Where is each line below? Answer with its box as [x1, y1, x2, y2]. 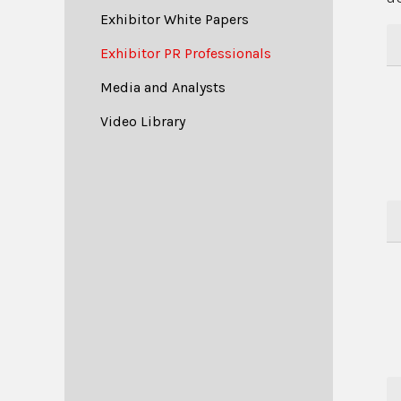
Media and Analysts [100, 79, 226, 96]
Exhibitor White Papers [100, 11, 249, 28]
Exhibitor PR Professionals [100, 45, 271, 62]
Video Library [100, 113, 185, 130]
